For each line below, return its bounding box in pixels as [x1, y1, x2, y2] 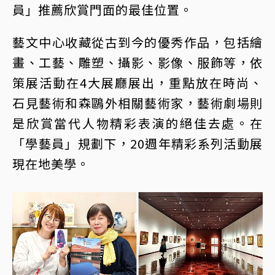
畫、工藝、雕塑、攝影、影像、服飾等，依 [12, 53, 263, 72]
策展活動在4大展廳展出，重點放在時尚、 [12, 74, 263, 92]
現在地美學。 [12, 155, 90, 173]
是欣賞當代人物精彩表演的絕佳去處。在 [12, 114, 263, 133]
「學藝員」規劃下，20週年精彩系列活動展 [12, 134, 263, 153]
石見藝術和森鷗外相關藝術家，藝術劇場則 [12, 94, 263, 112]
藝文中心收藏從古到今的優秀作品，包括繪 [12, 33, 263, 52]
